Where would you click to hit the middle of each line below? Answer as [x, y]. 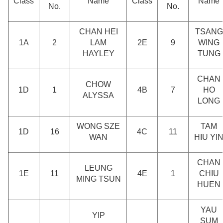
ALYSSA [98, 95]
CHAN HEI [98, 31]
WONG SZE [98, 126]
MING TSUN [98, 179]
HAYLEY [98, 53]
